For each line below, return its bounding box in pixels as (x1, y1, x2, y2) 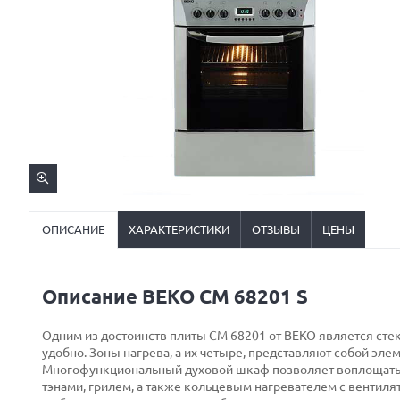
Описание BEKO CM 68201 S (42, 286, 308, 307)
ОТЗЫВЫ (252, 223, 300, 236)
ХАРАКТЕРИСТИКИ (129, 223, 229, 236)
